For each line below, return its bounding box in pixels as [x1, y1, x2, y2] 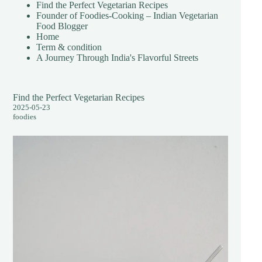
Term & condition [36, 42, 102, 53]
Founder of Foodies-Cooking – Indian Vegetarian [36, 11, 219, 21]
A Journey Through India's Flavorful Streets [36, 53, 199, 63]
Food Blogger [36, 21, 88, 32]
